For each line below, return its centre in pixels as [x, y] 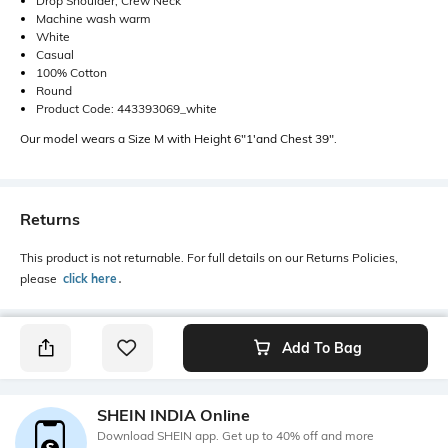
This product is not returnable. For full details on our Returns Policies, [209, 258]
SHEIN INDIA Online [173, 414]
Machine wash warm [93, 19]
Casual [55, 55]
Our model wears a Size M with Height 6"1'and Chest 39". [178, 139]
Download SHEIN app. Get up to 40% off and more [235, 435]
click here [90, 279]
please [40, 279]
